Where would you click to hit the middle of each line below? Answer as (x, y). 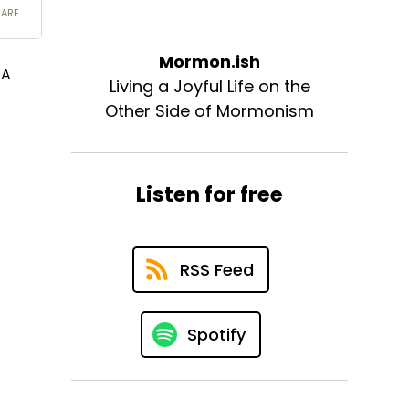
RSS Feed (216, 269)
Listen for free (210, 194)
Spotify (216, 334)
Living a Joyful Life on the (210, 86)
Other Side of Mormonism (210, 110)
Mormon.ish (210, 61)
